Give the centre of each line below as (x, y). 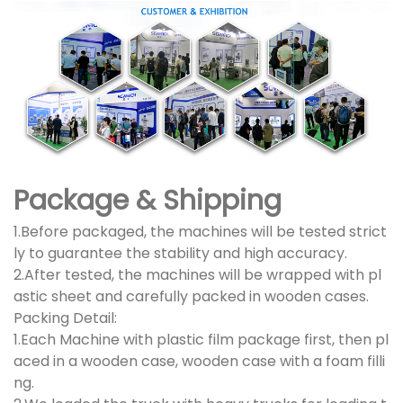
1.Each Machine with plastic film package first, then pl (201, 340)
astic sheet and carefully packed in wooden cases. (191, 297)
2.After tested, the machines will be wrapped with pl (197, 275)
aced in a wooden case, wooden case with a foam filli (199, 362)
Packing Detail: (65, 318)
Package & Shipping (148, 201)
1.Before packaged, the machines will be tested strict (200, 232)
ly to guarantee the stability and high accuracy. (180, 254)
